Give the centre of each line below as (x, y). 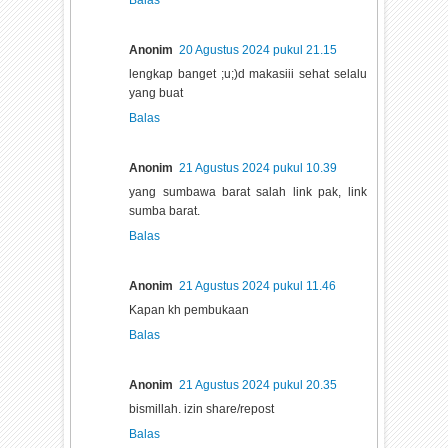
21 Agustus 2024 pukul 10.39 (258, 167)
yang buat (156, 92)
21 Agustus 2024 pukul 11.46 (258, 285)
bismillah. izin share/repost (202, 408)
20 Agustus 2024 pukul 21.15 (258, 49)
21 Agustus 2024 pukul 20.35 (258, 384)
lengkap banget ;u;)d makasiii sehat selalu (248, 73)
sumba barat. (165, 210)
